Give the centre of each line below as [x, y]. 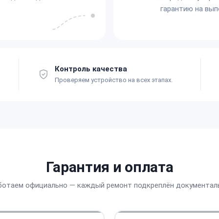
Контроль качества [91, 69]
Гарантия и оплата [109, 167]
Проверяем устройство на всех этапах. [114, 80]
